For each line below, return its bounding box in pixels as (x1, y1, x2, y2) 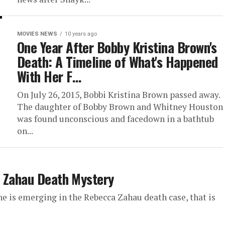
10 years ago (65, 31, 97, 37)
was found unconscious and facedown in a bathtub (17, 113, 214, 125)
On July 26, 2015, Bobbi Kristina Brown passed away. (17, 89, 220, 100)
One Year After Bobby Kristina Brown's (17, 37, 217, 57)
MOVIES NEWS (17, 31, 57, 37)
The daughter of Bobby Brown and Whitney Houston (17, 101, 223, 113)
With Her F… (17, 66, 81, 86)
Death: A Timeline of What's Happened (17, 52, 218, 72)
